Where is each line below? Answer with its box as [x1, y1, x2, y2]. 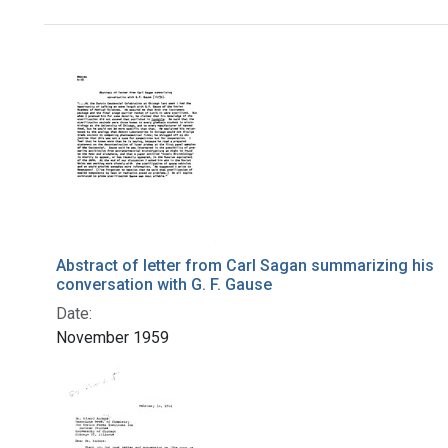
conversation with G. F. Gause [56, 275, 272, 295]
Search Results [43, 40, 257, 79]
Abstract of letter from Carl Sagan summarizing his [56, 256, 434, 276]
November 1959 [56, 328, 169, 348]
